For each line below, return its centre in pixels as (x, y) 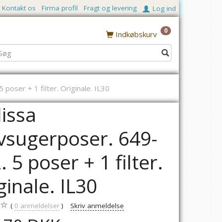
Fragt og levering (110, 8)
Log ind (164, 8)
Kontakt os (19, 8)
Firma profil (60, 8)
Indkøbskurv (137, 34)
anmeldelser (39, 205)
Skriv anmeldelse (97, 205)
